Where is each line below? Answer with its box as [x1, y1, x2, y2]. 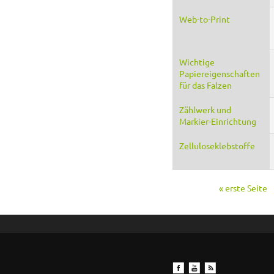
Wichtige [179, 56, 215, 67]
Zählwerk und [179, 103, 231, 115]
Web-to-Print [179, 13, 230, 24]
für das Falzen [179, 79, 232, 91]
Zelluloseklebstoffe [179, 139, 255, 151]
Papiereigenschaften [179, 67, 260, 79]
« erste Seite [219, 182, 267, 193]
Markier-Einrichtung [179, 115, 256, 127]
